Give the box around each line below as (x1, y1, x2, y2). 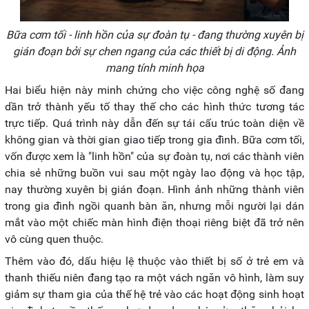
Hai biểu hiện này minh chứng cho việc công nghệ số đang (5, 83, 304, 97)
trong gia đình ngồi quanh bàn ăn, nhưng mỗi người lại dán (5, 199, 304, 212)
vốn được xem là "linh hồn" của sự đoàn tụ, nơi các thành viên (5, 149, 304, 163)
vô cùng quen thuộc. (5, 232, 103, 246)
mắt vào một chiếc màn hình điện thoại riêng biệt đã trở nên (5, 215, 304, 229)
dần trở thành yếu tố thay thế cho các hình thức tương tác (5, 99, 304, 113)
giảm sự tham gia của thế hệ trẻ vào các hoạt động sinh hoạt (5, 287, 304, 301)
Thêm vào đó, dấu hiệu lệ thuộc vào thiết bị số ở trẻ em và (5, 254, 304, 268)
